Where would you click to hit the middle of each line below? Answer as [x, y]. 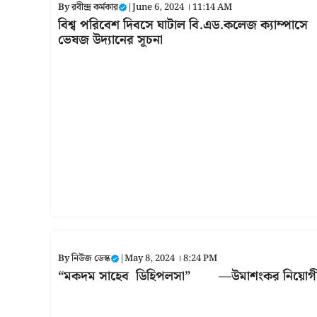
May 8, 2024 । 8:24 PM [171, 258]
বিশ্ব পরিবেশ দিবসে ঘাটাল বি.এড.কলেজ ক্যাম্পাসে [183, 25]
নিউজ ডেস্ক [91, 258]
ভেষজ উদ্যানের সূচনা [110, 40]
